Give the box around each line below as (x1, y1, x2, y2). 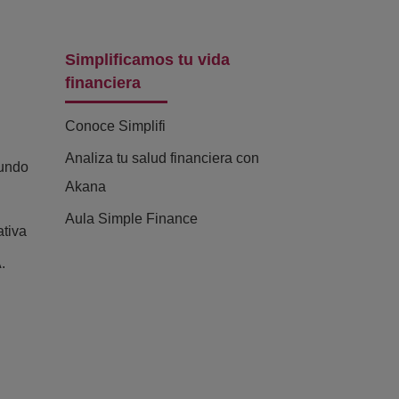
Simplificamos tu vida (65, 51, 230, 69)
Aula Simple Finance (65, 211, 198, 227)
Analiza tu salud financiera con (65, 151, 259, 167)
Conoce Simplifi (65, 118, 166, 134)
